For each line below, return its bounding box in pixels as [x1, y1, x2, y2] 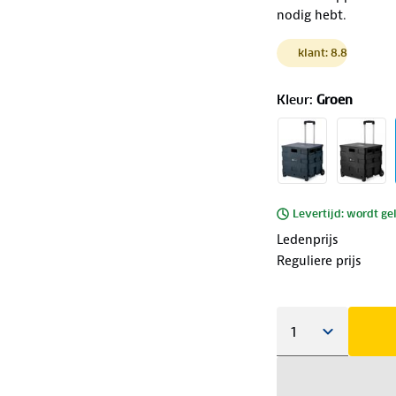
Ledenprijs [276, 230, 339, 248]
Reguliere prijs [276, 251, 362, 270]
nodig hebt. [276, 5, 346, 24]
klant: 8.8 [297, 45, 347, 59]
